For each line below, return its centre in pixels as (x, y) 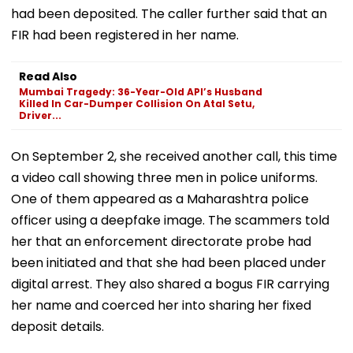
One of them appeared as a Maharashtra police (160, 199)
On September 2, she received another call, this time (174, 156)
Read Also (48, 76)
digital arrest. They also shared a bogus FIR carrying (170, 284)
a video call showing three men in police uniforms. (164, 177)
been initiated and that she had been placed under (169, 262)
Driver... (40, 115)
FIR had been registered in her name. (125, 35)
